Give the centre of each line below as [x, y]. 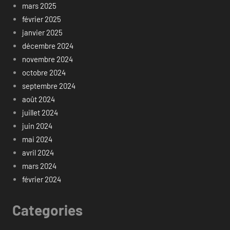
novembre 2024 [47, 59]
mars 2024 [39, 166]
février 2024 [41, 179]
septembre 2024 [49, 85]
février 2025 [41, 19]
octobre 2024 [44, 72]
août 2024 [38, 99]
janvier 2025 [42, 32]
